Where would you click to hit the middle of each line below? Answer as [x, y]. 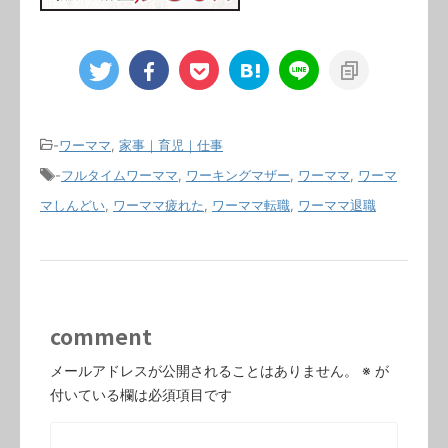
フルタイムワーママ [119, 174]
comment [101, 335]
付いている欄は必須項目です [141, 394]
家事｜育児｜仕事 [171, 144]
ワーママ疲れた [158, 204]
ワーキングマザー [238, 174]
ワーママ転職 [251, 204]
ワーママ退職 [337, 204]
